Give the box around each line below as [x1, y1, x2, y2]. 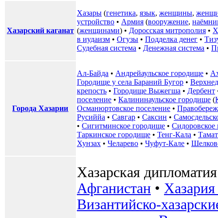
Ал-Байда [77, 69, 109, 78]
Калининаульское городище [118, 95, 211, 104]
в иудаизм [77, 35, 110, 44]
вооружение [148, 18, 188, 26]
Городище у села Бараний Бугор [77, 78, 183, 87]
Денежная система [143, 44, 204, 53]
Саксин [142, 113, 167, 122]
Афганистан [77, 181, 151, 197]
